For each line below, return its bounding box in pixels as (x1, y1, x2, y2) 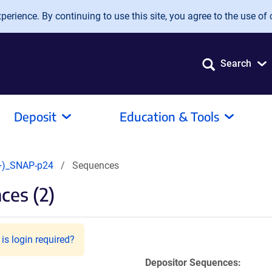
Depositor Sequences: (145, 257, 241, 268)
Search (220, 58, 251, 69)
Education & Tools (120, 109, 219, 124)
